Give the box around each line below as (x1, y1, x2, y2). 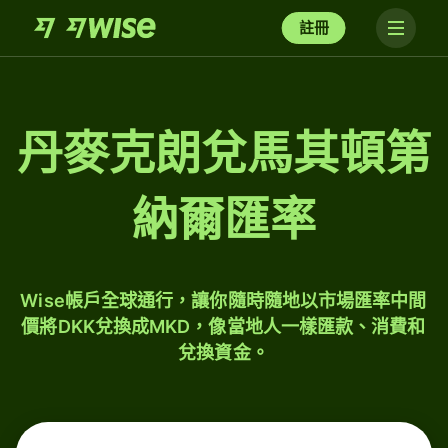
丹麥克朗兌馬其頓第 (17, 127, 431, 179)
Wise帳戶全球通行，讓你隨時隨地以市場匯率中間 (20, 290, 427, 311)
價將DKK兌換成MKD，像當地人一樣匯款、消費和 (21, 316, 426, 337)
